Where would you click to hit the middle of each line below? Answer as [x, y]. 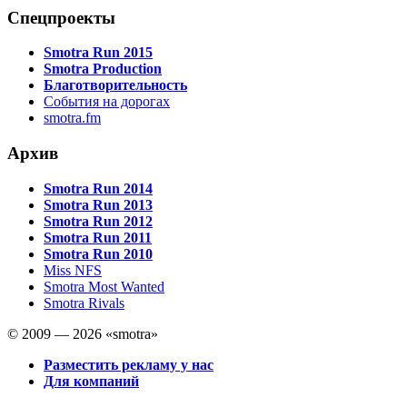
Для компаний [91, 381]
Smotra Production [103, 69]
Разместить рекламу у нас [129, 364]
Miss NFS [73, 270]
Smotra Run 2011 [98, 237]
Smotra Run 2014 [98, 188]
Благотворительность [115, 85]
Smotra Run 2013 [98, 204]
